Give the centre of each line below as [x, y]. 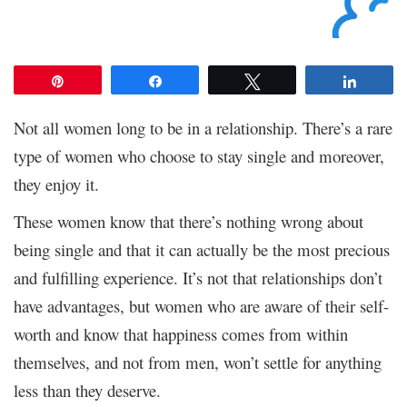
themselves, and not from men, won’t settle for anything [198, 362]
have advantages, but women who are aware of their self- [201, 305]
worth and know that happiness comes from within [181, 333]
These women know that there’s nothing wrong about [189, 221]
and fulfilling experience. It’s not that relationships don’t [198, 277]
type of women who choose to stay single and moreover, [199, 155]
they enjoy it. [56, 184]
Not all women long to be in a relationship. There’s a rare [203, 127]
